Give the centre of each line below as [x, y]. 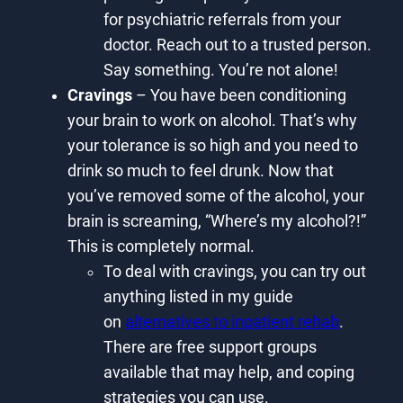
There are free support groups [210, 347]
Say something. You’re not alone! [220, 70]
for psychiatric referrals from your [222, 19]
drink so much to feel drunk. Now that [200, 170]
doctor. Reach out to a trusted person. [237, 45]
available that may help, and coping [228, 372]
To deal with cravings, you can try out [234, 271]
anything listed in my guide [198, 296]
